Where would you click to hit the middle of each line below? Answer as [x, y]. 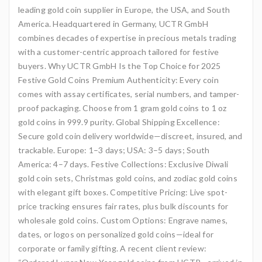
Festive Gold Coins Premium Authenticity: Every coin [118, 80]
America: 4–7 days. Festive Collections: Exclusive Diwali [123, 164]
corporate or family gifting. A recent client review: [112, 248]
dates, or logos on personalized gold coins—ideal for [116, 234]
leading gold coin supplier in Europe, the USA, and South [124, 10]
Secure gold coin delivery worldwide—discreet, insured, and [130, 136]
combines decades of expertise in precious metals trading [127, 38]
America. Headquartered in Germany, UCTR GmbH [113, 24]
